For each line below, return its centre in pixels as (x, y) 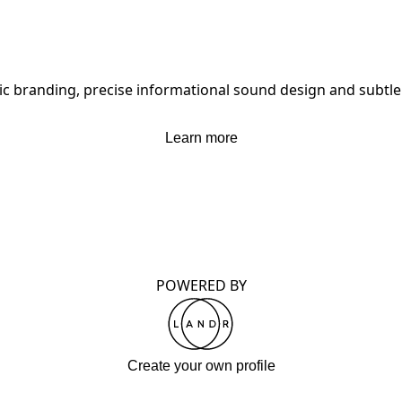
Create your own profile (201, 366)
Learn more (201, 138)
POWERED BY (201, 285)
